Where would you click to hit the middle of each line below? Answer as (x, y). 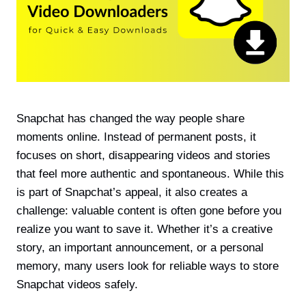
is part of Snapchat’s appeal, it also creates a (132, 192)
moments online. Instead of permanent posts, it (136, 137)
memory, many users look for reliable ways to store (148, 266)
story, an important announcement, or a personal (140, 247)
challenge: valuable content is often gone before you (149, 210)
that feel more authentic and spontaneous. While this (150, 173)
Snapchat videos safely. (77, 284)
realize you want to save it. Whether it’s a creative (144, 229)
